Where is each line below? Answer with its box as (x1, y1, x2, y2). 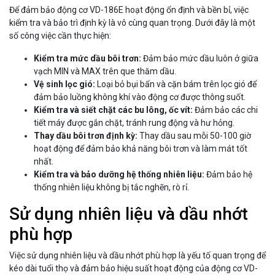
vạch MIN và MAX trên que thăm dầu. (34, 66, 176, 77)
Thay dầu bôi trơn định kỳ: (34, 131, 137, 141)
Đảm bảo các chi (193, 105, 258, 115)
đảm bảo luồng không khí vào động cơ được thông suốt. (34, 92, 246, 103)
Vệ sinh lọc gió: (34, 79, 95, 90)
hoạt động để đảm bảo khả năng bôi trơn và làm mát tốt (34, 144, 247, 154)
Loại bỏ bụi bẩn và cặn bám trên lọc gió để (95, 79, 257, 90)
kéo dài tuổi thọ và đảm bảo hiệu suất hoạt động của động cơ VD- (9, 263, 258, 274)
